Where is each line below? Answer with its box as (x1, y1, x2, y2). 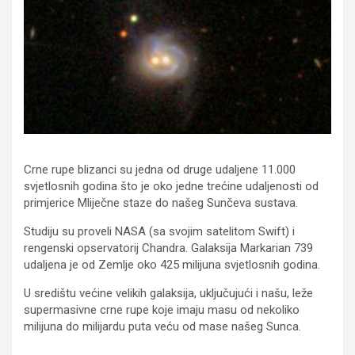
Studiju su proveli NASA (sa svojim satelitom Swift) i (24, 224, 295, 239)
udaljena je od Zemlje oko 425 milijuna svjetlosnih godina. (24, 258, 323, 272)
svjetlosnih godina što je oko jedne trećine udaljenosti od (24, 179, 319, 193)
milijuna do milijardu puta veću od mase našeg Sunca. (24, 319, 301, 334)
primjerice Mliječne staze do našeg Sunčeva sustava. (24, 196, 298, 210)
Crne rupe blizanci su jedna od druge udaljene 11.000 (24, 162, 296, 177)
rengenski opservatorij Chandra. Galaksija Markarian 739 (24, 241, 313, 255)
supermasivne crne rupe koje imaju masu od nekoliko (24, 303, 300, 317)
